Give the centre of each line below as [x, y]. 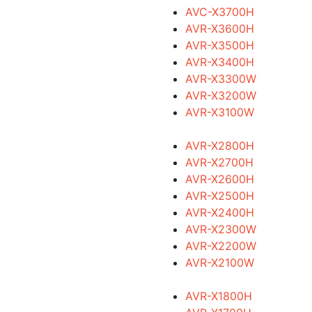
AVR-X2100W [219, 263]
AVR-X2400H [219, 212]
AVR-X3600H [219, 29]
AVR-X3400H [219, 62]
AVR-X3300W [220, 79]
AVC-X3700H [219, 12]
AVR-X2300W [220, 229]
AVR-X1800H [218, 296]
